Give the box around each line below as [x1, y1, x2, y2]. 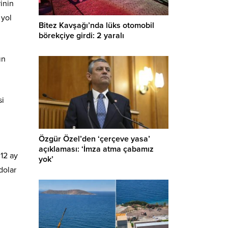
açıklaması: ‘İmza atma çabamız [39, 144, 154, 155]
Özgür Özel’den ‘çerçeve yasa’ [39, 134, 150, 145]
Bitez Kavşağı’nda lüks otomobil [39, 20, 154, 31]
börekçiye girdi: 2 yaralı [39, 30, 124, 41]
